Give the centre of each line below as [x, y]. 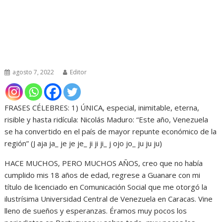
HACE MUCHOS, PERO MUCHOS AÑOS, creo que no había [104, 163]
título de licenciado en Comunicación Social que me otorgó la [106, 187]
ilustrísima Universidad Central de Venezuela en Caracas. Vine [109, 198]
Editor [79, 72]
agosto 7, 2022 [33, 72]
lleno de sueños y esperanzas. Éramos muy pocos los [96, 210]
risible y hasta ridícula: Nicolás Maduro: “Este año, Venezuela [107, 119]
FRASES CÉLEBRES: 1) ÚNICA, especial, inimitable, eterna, [102, 107]
